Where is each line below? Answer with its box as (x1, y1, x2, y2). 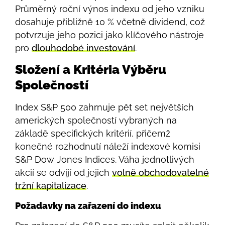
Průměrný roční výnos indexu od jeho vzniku (15, 3, 204, 14)
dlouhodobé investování (32, 42, 135, 53)
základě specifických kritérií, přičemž (15, 128, 170, 139)
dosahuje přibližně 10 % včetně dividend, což (15, 16, 205, 27)
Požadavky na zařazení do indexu (15, 200, 161, 211)
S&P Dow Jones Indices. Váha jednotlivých (15, 154, 194, 165)
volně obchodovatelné (112, 167, 209, 178)
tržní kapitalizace (15, 180, 86, 191)
